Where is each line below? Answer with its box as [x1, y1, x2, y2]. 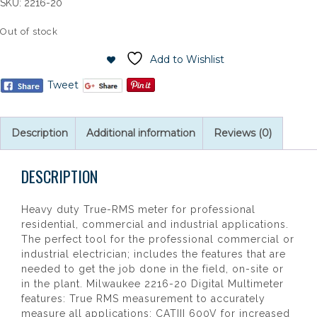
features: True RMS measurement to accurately [21, 293, 265, 304]
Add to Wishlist [150, 53, 224, 66]
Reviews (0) [214, 127, 272, 139]
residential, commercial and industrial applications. [21, 219, 289, 230]
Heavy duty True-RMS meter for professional [21, 204, 255, 215]
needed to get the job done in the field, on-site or [21, 263, 284, 275]
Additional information [86, 127, 195, 139]
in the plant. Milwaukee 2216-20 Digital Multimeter [21, 278, 284, 289]
